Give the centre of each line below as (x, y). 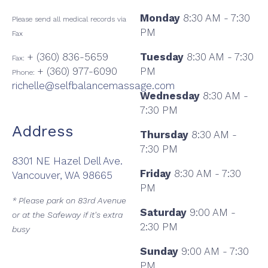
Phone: (25, 73)
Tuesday (162, 57)
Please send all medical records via (69, 19)
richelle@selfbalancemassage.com (93, 86)
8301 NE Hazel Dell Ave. (67, 161)
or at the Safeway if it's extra (67, 214)
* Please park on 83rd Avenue (69, 200)
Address (43, 131)
